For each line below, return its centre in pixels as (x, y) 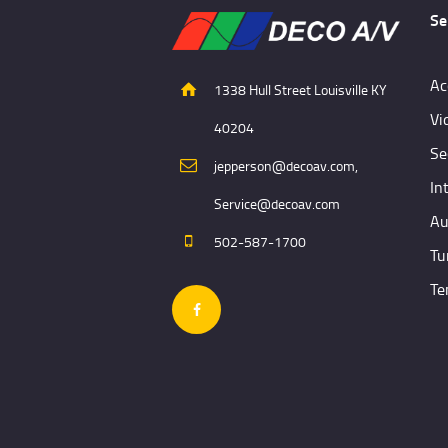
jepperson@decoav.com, (286, 166)
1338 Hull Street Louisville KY (300, 90)
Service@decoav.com (277, 204)
